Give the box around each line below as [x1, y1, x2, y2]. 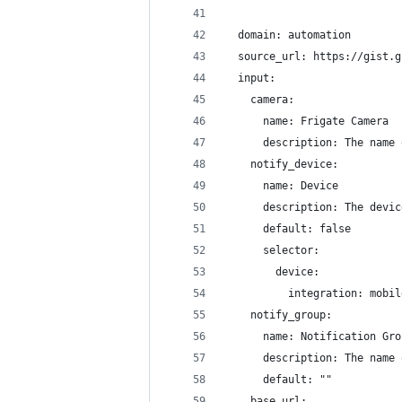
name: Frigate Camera [225, 115, 389, 127]
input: [225, 72, 275, 84]
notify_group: [225, 309, 332, 321]
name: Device [225, 179, 338, 192]
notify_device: [225, 158, 338, 170]
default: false [225, 223, 351, 235]
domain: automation [225, 29, 351, 41]
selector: [225, 244, 319, 257]
